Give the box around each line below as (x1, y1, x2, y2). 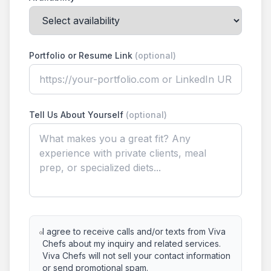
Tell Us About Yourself (29, 109, 126, 120)
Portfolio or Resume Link (29, 50, 135, 60)
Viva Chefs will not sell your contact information (42, 250, 230, 261)
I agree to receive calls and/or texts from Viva (42, 226, 226, 237)
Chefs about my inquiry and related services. (42, 238, 221, 249)
